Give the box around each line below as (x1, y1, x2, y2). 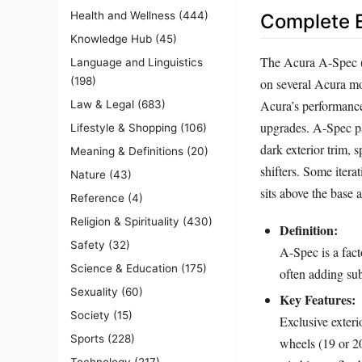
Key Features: (280, 289, 356, 309)
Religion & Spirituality (70, 214, 179, 228)
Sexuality (70, 284, 118, 298)
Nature (70, 167, 106, 181)
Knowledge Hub (70, 32, 152, 45)
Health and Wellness (70, 8, 175, 22)
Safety (70, 238, 105, 251)
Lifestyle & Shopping (70, 120, 177, 134)
